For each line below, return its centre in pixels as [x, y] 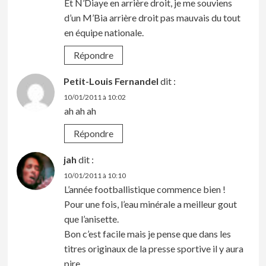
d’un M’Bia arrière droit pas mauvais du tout [152, 17]
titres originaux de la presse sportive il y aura [153, 248]
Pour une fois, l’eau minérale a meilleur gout [150, 204]
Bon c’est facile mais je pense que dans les [147, 233]
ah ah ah [80, 110]
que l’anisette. [91, 218]
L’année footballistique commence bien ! [145, 189]
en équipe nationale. [104, 32]
